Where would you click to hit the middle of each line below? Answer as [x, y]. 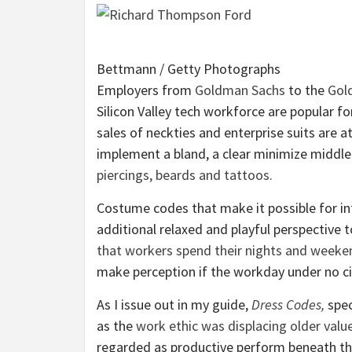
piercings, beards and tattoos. [185, 175]
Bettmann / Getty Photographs [189, 69]
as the [116, 326]
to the [306, 90]
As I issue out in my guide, [174, 305]
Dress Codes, [288, 305]
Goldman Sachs [240, 90]
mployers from [150, 90]
